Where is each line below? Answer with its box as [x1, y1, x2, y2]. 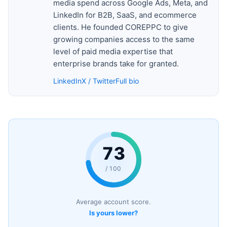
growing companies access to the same [53, 34, 195, 44]
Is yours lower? [89, 208, 138, 217]
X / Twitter [82, 76, 116, 85]
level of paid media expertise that [53, 46, 173, 56]
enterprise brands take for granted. [53, 58, 179, 68]
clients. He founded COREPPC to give [53, 22, 188, 32]
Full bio [116, 76, 139, 85]
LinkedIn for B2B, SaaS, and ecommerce [53, 10, 197, 20]
